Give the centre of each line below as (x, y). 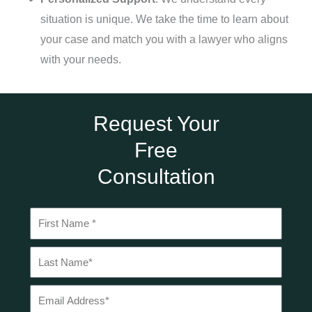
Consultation (156, 177)
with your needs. (81, 60)
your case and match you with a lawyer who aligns (164, 39)
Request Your (156, 124)
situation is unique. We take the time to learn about (164, 19)
